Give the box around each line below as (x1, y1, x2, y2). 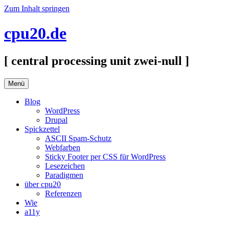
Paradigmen (45, 170, 83, 179)
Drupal (45, 115, 67, 124)
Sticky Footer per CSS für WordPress (45, 152, 166, 161)
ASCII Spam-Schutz (45, 133, 111, 143)
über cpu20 (25, 179, 61, 189)
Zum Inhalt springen (4, 4, 70, 13)
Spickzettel (25, 124, 60, 133)
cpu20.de (4, 24, 66, 43)
